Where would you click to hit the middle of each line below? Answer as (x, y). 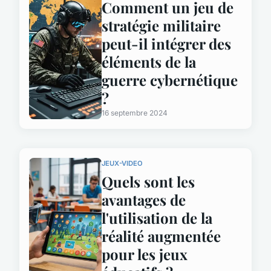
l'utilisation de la (157, 217)
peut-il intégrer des (166, 43)
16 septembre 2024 (135, 113)
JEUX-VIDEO (122, 163)
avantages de (144, 199)
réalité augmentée (161, 236)
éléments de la (149, 61)
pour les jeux (145, 254)
